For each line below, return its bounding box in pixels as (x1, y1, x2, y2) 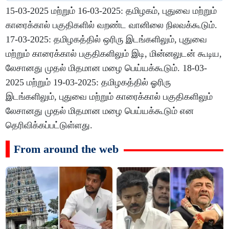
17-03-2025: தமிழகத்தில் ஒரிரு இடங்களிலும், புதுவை (6, 34, 208, 45)
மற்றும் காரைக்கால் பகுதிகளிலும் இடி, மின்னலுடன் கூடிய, (6, 49, 222, 59)
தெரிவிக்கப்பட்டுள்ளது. (6, 120, 96, 131)
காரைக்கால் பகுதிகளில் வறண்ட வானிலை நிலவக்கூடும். (6, 20, 218, 31)
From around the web (14, 143, 119, 156)
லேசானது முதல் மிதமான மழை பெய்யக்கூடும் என (6, 106, 194, 117)
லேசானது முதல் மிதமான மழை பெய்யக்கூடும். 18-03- (6, 63, 208, 74)
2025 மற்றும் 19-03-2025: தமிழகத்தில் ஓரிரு (6, 77, 171, 88)
